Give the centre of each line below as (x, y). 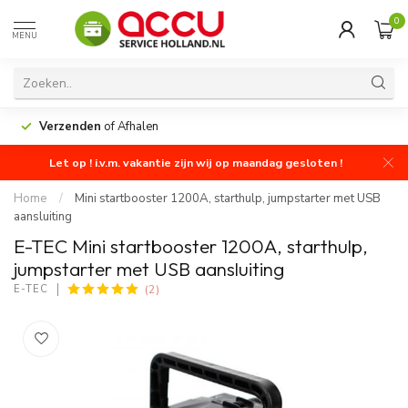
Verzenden (70, 127)
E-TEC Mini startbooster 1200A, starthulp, (191, 246)
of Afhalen (130, 127)
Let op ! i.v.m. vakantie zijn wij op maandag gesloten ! (196, 163)
